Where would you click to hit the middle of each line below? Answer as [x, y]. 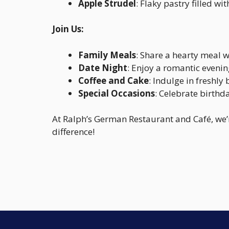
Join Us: [68, 29]
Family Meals [107, 55]
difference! [73, 132]
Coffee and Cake [113, 80]
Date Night [103, 67]
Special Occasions [117, 93]
